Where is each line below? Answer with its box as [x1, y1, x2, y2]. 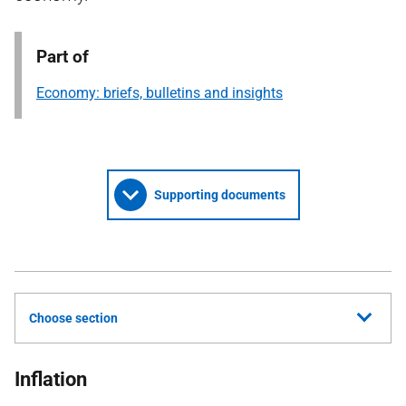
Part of [36, 46, 89, 67]
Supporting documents [153, 188, 285, 202]
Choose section [29, 311, 118, 325]
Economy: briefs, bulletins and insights [36, 84, 283, 101]
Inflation [14, 368, 87, 391]
